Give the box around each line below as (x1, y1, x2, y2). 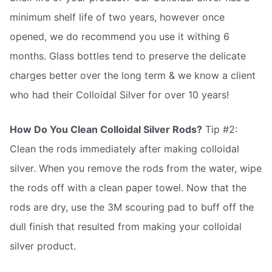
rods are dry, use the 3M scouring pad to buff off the (10, 201, 254, 214)
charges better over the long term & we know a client (10, 69, 256, 81)
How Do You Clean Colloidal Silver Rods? (10, 123, 202, 136)
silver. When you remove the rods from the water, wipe (10, 162, 262, 175)
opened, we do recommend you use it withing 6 (10, 30, 229, 42)
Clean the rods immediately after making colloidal (10, 143, 239, 155)
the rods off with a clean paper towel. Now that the (10, 182, 246, 194)
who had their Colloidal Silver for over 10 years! (10, 88, 229, 101)
